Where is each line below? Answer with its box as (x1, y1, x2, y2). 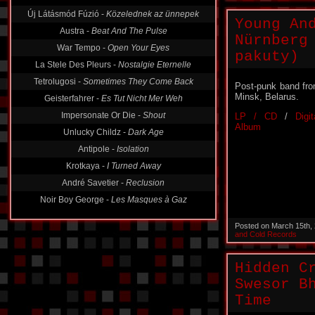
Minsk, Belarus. (235, 91, 299, 102)
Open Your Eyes (108, 43, 169, 53)
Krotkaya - (65, 161, 107, 171)
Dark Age (127, 127, 164, 137)
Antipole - (77, 144, 117, 154)
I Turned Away (106, 161, 161, 171)
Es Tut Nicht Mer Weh (101, 94, 183, 103)
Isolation (116, 144, 149, 154)
